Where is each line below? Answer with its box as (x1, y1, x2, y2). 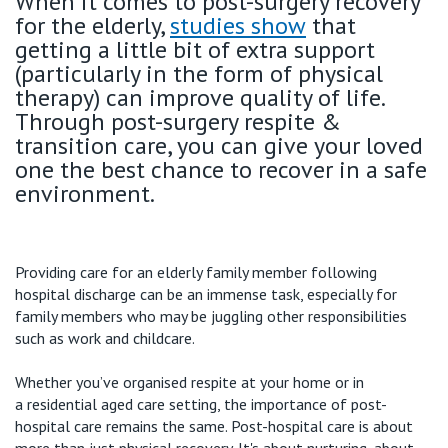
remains (106, 415, 158, 436)
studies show (170, 9, 306, 41)
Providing (15, 261, 76, 282)
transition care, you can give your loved (15, 129, 423, 161)
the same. (158, 415, 231, 436)
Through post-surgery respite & (15, 105, 341, 137)
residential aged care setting (27, 393, 217, 414)
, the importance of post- (217, 393, 387, 414)
